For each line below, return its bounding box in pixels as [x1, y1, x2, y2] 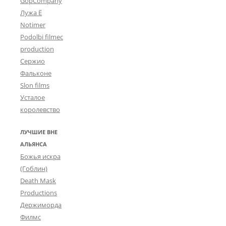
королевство [20, 104, 60, 114]
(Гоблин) [20, 163, 47, 173]
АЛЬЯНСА [20, 140, 47, 148]
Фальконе [20, 68, 51, 78]
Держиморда [20, 200, 62, 209]
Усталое [20, 92, 45, 102]
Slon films [20, 80, 49, 90]
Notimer [20, 20, 45, 29]
